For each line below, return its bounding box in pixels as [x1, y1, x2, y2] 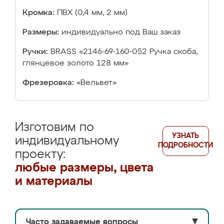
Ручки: [22, 48, 48, 56]
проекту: [15, 148, 65, 160]
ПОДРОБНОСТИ [158, 142, 213, 149]
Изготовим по [15, 121, 94, 133]
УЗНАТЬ [172, 132, 199, 139]
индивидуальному [15, 135, 119, 147]
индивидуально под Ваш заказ [61, 28, 180, 36]
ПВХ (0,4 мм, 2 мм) [57, 9, 127, 17]
